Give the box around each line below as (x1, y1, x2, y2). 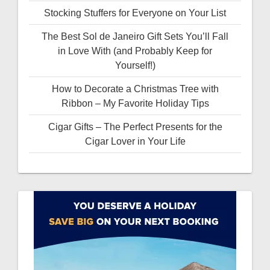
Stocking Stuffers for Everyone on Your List (44, 7, 226, 19)
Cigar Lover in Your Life (84, 136, 186, 147)
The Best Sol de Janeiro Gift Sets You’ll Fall (42, 31, 228, 42)
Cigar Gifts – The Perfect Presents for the (48, 121, 222, 133)
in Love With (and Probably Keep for (58, 45, 212, 57)
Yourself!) (115, 60, 155, 71)
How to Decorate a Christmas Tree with (51, 83, 219, 95)
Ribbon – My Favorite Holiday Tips (61, 98, 209, 109)
